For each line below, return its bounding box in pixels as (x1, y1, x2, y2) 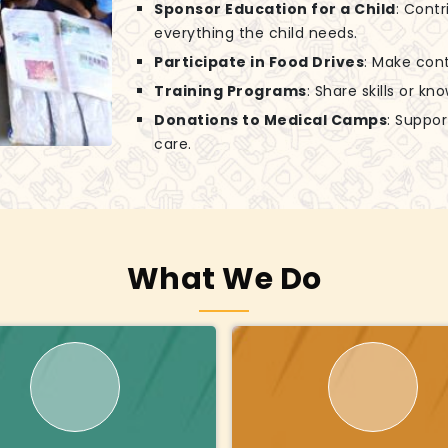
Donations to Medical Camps (154, 110, 387, 131)
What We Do (126, 258, 322, 301)
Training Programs (154, 81, 307, 102)
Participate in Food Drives (154, 52, 364, 73)
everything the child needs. (154, 23, 358, 44)
